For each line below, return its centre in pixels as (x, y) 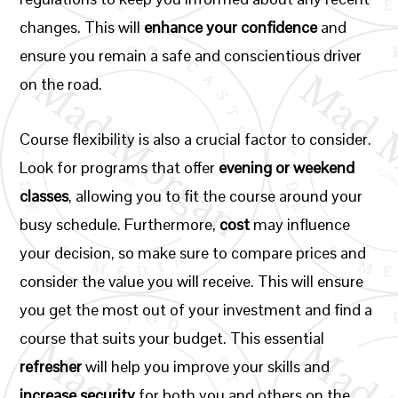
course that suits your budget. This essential (172, 338)
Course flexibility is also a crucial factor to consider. (196, 139)
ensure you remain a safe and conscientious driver (191, 56)
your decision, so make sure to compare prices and (193, 253)
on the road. (61, 84)
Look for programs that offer (119, 167)
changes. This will (82, 27)
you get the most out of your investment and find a (196, 310)
